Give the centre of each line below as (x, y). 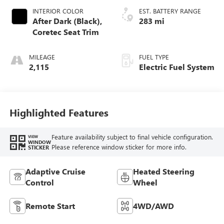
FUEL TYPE (154, 56)
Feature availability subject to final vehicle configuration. (132, 136)
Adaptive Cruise (55, 171)
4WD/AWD (153, 205)
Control (39, 182)
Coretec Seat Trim (65, 31)
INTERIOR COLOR (58, 10)
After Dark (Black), (67, 20)
